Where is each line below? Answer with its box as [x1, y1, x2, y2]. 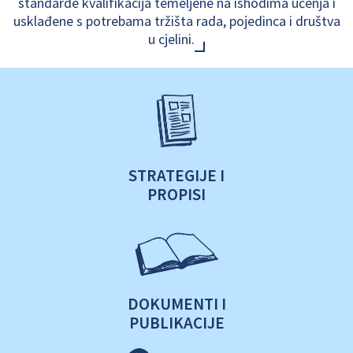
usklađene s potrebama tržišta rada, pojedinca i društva [13, 12, 340, 31]
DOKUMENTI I [127, 293, 226, 315]
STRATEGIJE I [128, 165, 225, 187]
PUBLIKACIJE [128, 312, 225, 334]
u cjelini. [148, 30, 195, 49]
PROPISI [147, 184, 206, 206]
